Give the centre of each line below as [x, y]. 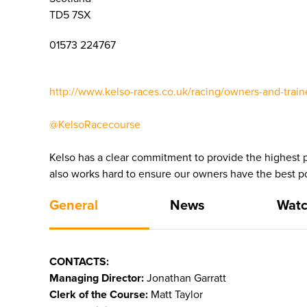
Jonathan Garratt [186, 278]
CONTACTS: [79, 262]
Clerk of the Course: [99, 295]
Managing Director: [98, 278]
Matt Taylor [175, 295]
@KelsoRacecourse [95, 125]
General [74, 206]
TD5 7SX [70, 15]
